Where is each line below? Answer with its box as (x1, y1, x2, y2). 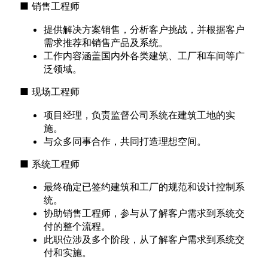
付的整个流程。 (44, 220, 111, 233)
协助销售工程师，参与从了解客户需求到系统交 (44, 207, 245, 220)
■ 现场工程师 (20, 86, 80, 98)
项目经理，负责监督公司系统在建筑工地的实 (44, 108, 236, 121)
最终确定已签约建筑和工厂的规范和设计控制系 (44, 181, 245, 193)
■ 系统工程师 (20, 158, 80, 170)
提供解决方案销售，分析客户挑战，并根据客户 (44, 23, 245, 35)
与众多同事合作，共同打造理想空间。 (44, 135, 207, 147)
